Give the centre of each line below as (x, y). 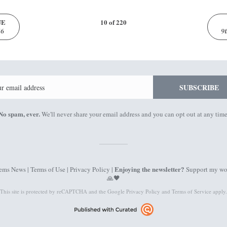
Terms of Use (48, 169)
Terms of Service (192, 191)
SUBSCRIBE (199, 87)
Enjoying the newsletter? (149, 169)
